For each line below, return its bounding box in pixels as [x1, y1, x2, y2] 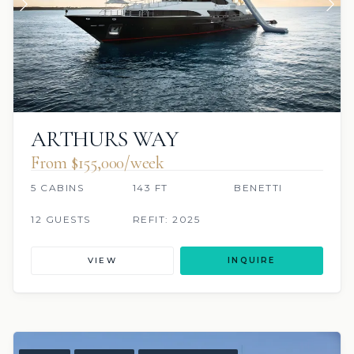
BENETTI [234, 182, 283, 194]
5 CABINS [31, 182, 84, 194]
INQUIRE [228, 255, 276, 266]
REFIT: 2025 [132, 213, 201, 226]
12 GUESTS [31, 213, 91, 226]
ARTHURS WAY [31, 126, 179, 153]
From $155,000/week [31, 153, 165, 174]
